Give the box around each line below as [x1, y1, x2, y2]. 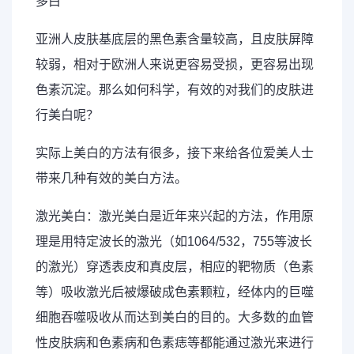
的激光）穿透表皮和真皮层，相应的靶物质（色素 [36, 260, 314, 273]
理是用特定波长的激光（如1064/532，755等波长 [36, 235, 312, 248]
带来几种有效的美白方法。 [36, 171, 187, 185]
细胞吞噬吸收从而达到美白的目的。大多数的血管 [36, 311, 314, 324]
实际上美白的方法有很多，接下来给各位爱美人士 [36, 146, 314, 160]
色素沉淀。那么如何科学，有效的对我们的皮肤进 [36, 83, 314, 96]
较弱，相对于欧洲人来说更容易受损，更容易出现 [36, 58, 314, 71]
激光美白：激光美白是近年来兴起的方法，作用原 [36, 209, 314, 223]
